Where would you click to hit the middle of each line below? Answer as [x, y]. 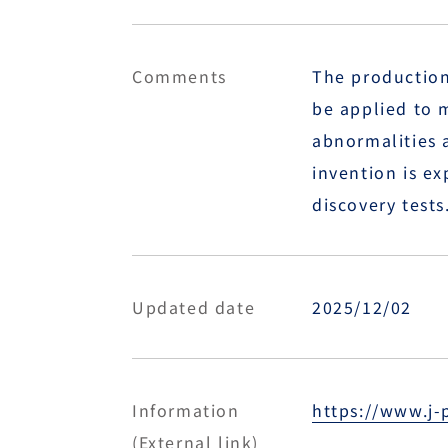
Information [186, 410]
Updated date [194, 307]
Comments [179, 76]
